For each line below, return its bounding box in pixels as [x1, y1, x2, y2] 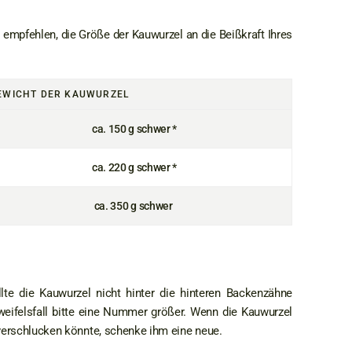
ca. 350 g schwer [93, 200, 175, 212]
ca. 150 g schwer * [91, 123, 178, 135]
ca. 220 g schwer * [91, 161, 178, 174]
